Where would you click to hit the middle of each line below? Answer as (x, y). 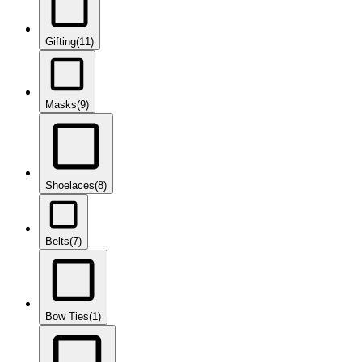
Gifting (61, 42)
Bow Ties (67, 317)
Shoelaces (70, 186)
